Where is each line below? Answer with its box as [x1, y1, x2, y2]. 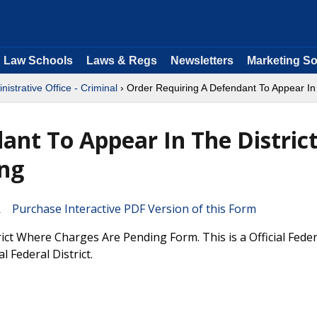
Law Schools [4, 54, 73, 67]
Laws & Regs [86, 54, 157, 67]
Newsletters [171, 54, 234, 67]
